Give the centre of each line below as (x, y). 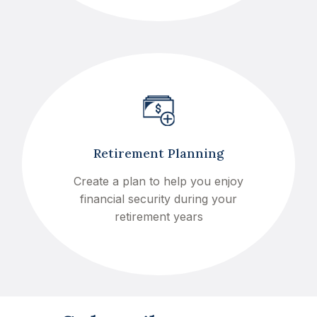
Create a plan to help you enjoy (158, 181)
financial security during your (158, 199)
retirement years (158, 217)
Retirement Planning (158, 154)
